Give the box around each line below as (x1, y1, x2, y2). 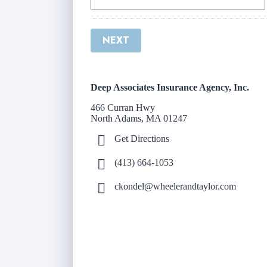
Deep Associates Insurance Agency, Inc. (91, 82, 249, 92)
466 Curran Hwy (91, 102, 155, 113)
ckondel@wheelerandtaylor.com (114, 181, 236, 191)
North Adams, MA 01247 (91, 113, 187, 123)
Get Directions (114, 133, 169, 144)
